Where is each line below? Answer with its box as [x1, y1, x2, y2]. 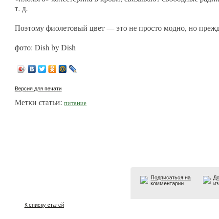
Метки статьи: [15, 97, 64, 107]
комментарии [151, 180, 184, 186]
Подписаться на [151, 175, 191, 180]
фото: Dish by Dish [15, 42, 76, 52]
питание [64, 98, 87, 107]
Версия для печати [15, 86, 62, 91]
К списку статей [24, 202, 64, 208]
